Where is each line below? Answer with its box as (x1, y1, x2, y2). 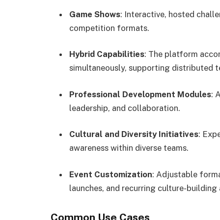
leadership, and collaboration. (69, 103, 180, 113)
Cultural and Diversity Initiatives (69, 129, 198, 139)
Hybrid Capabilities (69, 49, 144, 59)
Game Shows (69, 9, 120, 19)
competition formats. (69, 23, 149, 33)
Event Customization (69, 169, 152, 179)
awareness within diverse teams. (69, 143, 189, 153)
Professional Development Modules (69, 89, 211, 99)
